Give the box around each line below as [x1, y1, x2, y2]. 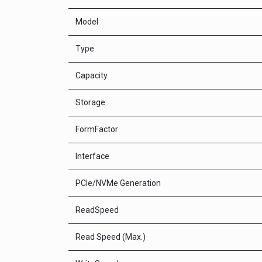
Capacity [75, 71, 108, 80]
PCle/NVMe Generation [75, 178, 161, 188]
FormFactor [75, 125, 118, 134]
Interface [75, 151, 109, 161]
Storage [75, 98, 105, 107]
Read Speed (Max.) [75, 232, 146, 242]
